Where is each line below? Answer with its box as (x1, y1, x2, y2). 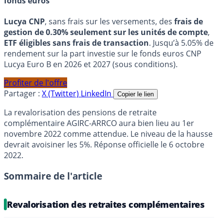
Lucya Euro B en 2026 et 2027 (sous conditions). (4, 59, 178, 70)
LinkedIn (81, 88, 113, 99)
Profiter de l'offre (4, 77, 67, 89)
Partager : (4, 88, 40, 99)
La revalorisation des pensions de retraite (4, 107, 157, 118)
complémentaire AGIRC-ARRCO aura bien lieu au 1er (4, 118, 194, 129)
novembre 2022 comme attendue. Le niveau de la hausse (4, 128, 213, 140)
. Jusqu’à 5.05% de (149, 37, 214, 49)
